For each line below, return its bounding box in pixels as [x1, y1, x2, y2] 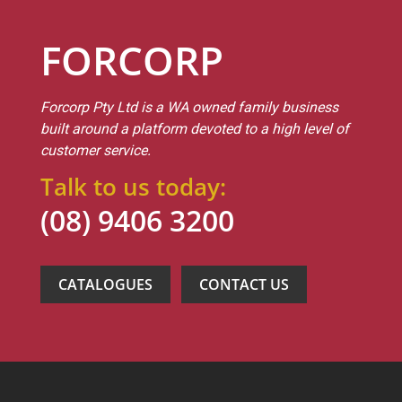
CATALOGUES [58, 275, 153, 295]
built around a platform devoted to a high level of [40, 120, 349, 138]
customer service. [40, 142, 151, 160]
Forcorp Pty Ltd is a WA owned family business [40, 99, 338, 117]
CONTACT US [199, 275, 289, 295]
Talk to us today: [40, 170, 226, 204]
